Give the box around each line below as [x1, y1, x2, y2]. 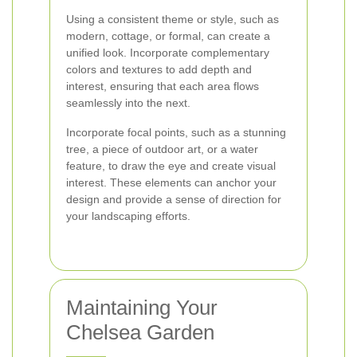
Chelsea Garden [66, 320, 214, 344]
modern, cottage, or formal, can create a [66, 29, 270, 42]
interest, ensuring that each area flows [66, 80, 259, 92]
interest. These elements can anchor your [66, 176, 277, 189]
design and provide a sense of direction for [66, 193, 281, 206]
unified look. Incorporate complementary [66, 46, 269, 59]
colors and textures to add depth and [66, 63, 252, 76]
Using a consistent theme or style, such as [66, 13, 279, 25]
